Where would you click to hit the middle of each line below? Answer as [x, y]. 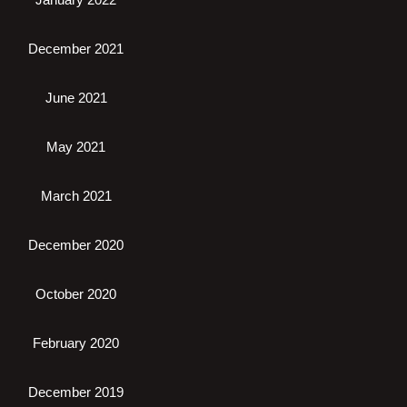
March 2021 [76, 196]
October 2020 [76, 294]
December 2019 [76, 392]
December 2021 [76, 49]
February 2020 [76, 343]
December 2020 [76, 245]
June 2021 [76, 98]
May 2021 [76, 147]
